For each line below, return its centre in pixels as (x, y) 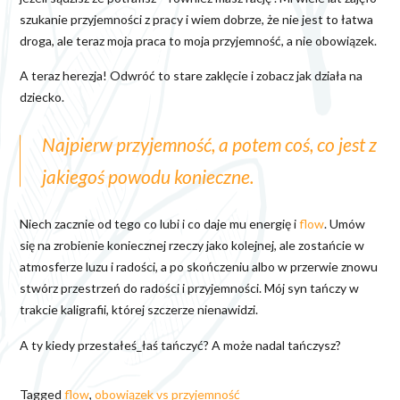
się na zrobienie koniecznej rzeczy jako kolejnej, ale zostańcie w (192, 246)
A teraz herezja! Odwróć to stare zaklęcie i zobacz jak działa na (191, 75)
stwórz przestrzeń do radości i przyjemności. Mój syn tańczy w (189, 288)
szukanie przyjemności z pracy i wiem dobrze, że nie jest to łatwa (196, 19)
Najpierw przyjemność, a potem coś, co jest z (209, 145)
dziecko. (42, 96)
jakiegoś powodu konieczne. (148, 177)
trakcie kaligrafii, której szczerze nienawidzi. (139, 310)
